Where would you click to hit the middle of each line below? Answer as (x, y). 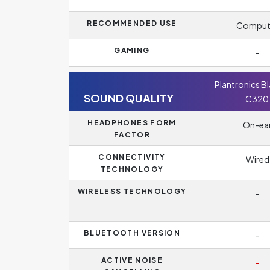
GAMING (132, 50)
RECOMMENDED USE (132, 23)
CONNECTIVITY (132, 157)
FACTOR (132, 135)
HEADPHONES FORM (132, 123)
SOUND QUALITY (129, 98)
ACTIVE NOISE (132, 260)
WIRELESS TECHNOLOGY (132, 191)
